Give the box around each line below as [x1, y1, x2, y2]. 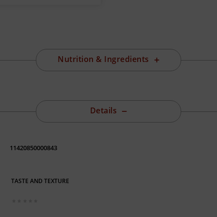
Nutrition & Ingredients [58, 54, 149, 65]
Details [90, 105, 117, 116]
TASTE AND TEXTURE [11, 176, 70, 185]
